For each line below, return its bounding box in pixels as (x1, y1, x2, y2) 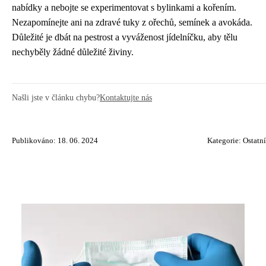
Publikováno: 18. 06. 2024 (12, 137, 98, 145)
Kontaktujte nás (100, 93, 152, 103)
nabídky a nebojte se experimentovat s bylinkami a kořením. (12, 2, 236, 13)
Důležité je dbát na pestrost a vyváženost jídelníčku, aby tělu (12, 32, 237, 43)
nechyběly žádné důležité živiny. (12, 47, 134, 58)
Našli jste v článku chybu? (12, 93, 100, 103)
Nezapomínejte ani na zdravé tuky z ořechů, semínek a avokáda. (12, 17, 252, 28)
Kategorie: (207, 137, 243, 145)
